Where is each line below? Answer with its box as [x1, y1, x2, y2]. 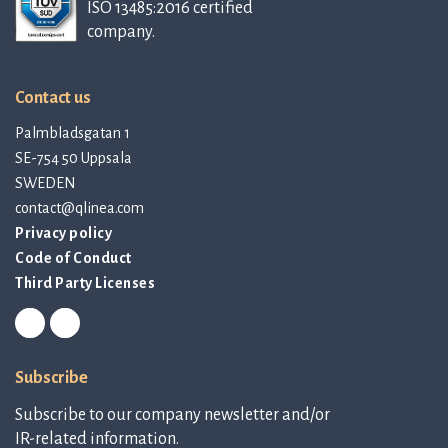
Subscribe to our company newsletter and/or [15, 406, 330, 425]
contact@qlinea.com [15, 200, 144, 217]
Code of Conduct [15, 250, 132, 267]
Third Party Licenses [15, 275, 155, 292]
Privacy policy [15, 225, 112, 242]
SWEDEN [15, 175, 76, 192]
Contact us [15, 89, 91, 108]
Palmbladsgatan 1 [15, 125, 130, 142]
